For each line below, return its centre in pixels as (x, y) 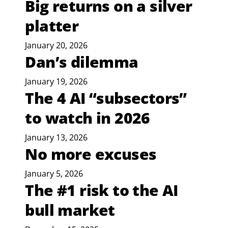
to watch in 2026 (88, 118)
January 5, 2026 (54, 174)
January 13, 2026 (56, 138)
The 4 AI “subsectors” (106, 98)
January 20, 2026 (56, 46)
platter (52, 26)
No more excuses (91, 154)
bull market (70, 210)
